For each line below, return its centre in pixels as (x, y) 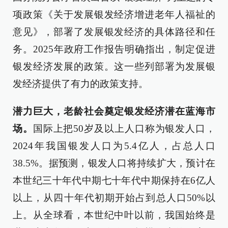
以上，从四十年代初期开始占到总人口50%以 (114, 198)
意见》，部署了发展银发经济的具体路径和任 (114, 32)
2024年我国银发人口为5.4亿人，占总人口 (114, 146)
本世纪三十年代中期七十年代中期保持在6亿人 (114, 180)
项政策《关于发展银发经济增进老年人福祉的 (114, 15)
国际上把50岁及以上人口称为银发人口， (124, 129)
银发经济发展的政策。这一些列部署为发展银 (114, 66)
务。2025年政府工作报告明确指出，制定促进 (114, 49)
